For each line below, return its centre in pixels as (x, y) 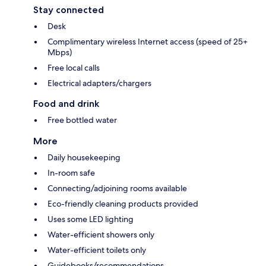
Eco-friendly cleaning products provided (123, 203)
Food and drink (66, 103)
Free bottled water (82, 120)
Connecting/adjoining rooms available (117, 188)
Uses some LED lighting (91, 219)
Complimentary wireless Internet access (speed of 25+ (148, 41)
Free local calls (74, 67)
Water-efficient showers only (101, 234)
